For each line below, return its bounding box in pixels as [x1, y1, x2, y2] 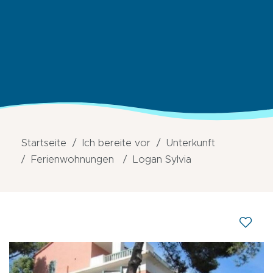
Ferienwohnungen [31, 155, 114, 165]
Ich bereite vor [82, 138, 151, 148]
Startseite [21, 138, 66, 148]
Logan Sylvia [133, 155, 191, 165]
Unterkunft [166, 138, 215, 148]
